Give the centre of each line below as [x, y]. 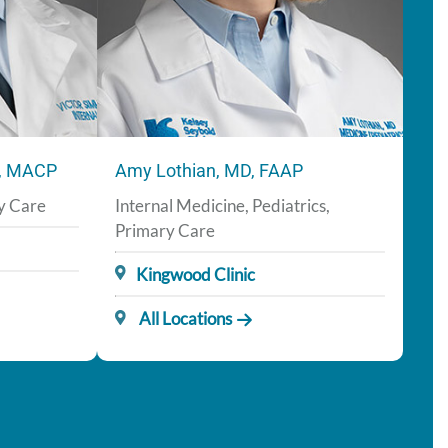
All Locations [184, 318]
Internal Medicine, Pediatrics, [222, 205]
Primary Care [165, 230]
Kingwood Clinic [196, 274]
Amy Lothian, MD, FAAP [209, 170]
